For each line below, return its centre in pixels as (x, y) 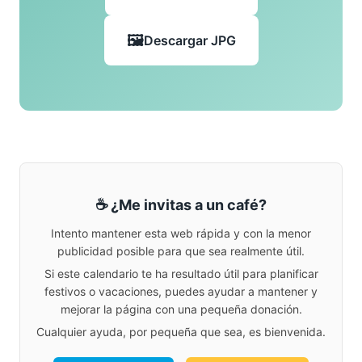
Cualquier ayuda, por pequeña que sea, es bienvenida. (181, 332)
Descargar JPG (189, 40)
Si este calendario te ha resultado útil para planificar (181, 274)
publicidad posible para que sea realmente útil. (181, 251)
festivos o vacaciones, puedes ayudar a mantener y (181, 292)
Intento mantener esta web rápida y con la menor (181, 234)
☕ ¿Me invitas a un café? (181, 205)
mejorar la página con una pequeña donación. (181, 309)
